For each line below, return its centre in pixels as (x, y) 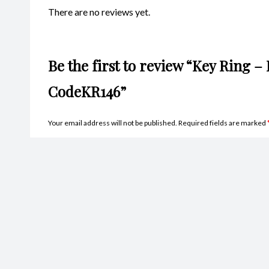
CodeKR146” (87, 91)
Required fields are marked (223, 122)
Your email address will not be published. (113, 122)
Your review (73, 232)
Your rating (72, 214)
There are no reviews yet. (99, 11)
